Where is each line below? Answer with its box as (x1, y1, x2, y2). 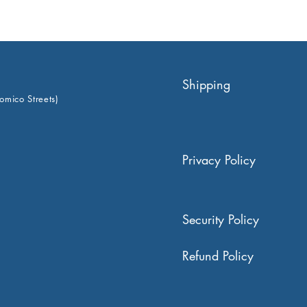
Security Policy (182, 211, 259, 228)
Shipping (182, 76, 234, 93)
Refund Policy (182, 247, 254, 265)
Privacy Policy (182, 151, 256, 169)
